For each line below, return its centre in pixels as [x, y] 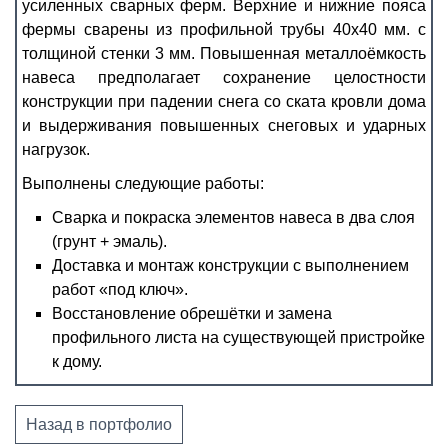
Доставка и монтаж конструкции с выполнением [230, 266]
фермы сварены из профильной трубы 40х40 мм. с [224, 30]
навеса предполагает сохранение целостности [224, 78]
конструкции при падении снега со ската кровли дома [224, 102]
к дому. [77, 362]
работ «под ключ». [120, 290]
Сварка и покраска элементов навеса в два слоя [233, 218]
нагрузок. [56, 150]
